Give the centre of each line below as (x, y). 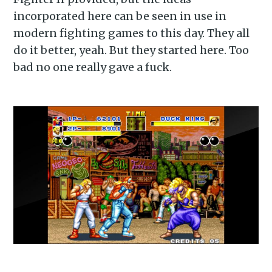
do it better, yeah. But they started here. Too (131, 50)
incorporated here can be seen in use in (120, 16)
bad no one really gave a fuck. (93, 67)
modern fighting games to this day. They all (132, 33)
